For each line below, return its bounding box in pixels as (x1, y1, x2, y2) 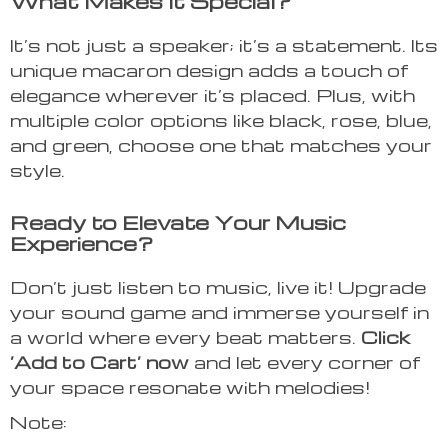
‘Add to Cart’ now (10, 350, 189, 374)
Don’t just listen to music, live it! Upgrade (10, 275, 426, 299)
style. (10, 158, 65, 182)
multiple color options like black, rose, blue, (10, 108, 432, 132)
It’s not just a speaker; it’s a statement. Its (10, 33, 438, 57)
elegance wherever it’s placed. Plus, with (10, 83, 415, 107)
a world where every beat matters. (10, 325, 361, 349)
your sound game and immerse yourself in (10, 300, 429, 324)
